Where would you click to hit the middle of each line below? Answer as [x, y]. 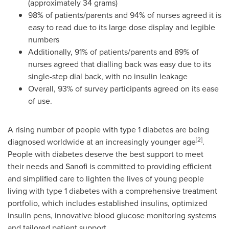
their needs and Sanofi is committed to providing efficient [110, 166]
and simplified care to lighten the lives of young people [106, 179]
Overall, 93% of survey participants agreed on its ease [123, 89]
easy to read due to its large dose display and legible [122, 27]
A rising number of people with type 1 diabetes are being [108, 130]
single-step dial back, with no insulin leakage [108, 76]
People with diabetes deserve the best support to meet [106, 154]
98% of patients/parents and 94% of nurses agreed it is [125, 15]
